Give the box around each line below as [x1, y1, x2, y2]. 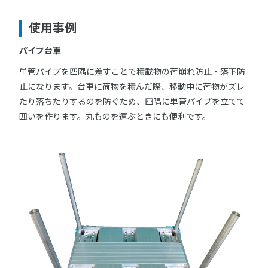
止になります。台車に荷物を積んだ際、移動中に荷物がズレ [19, 80, 245, 93]
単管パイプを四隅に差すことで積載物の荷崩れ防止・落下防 [19, 65, 245, 78]
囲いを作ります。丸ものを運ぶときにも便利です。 [19, 110, 211, 123]
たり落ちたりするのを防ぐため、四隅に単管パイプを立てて [19, 95, 245, 108]
